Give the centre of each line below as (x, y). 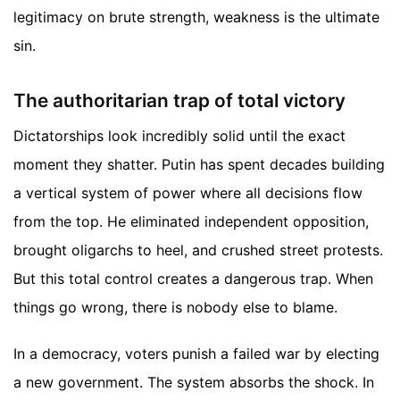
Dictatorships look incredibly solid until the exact (179, 136)
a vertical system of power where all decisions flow (188, 193)
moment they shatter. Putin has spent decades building (199, 164)
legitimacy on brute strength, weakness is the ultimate (196, 17)
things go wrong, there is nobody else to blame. (175, 307)
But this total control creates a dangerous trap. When (193, 279)
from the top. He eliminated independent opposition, (191, 221)
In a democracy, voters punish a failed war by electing (196, 354)
